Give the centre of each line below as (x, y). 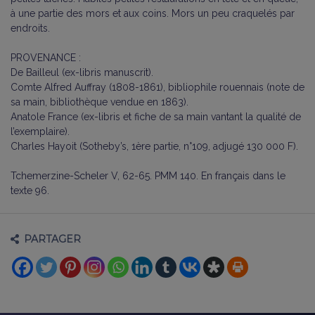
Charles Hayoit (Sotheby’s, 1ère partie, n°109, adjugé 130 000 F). (154, 146)
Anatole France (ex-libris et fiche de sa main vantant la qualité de (156, 116)
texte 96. (30, 190)
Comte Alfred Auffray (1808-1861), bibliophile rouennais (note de (157, 87)
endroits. (30, 28)
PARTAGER (53, 239)
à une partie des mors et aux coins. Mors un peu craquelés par (153, 13)
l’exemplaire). (40, 131)
